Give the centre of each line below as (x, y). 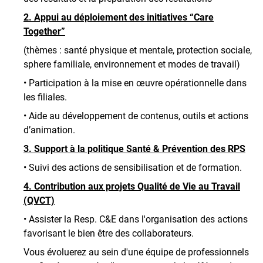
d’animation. (49, 130)
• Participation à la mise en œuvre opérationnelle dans (135, 83)
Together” (44, 32)
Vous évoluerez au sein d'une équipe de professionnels (136, 252)
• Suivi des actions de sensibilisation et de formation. (133, 168)
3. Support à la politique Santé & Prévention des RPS (134, 149)
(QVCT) (39, 201)
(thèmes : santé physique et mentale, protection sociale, (138, 50)
